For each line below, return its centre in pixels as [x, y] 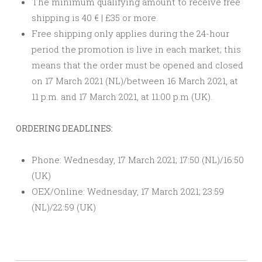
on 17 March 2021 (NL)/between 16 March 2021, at [135, 81]
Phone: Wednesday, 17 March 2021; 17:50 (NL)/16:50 [138, 160]
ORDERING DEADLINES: [64, 129]
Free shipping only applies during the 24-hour [130, 34]
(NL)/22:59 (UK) [64, 207]
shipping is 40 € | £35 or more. [95, 18]
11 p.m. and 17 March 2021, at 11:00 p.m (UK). [122, 97]
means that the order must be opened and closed [137, 65]
